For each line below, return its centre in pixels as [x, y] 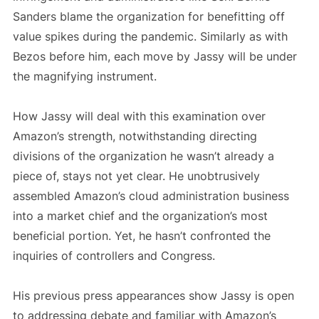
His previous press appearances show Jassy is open [153, 296]
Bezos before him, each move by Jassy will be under [155, 57]
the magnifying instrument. [84, 77]
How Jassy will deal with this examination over [139, 116]
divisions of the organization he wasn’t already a [143, 156]
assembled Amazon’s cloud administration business [151, 196]
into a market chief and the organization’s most [140, 216]
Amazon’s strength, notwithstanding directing [135, 136]
